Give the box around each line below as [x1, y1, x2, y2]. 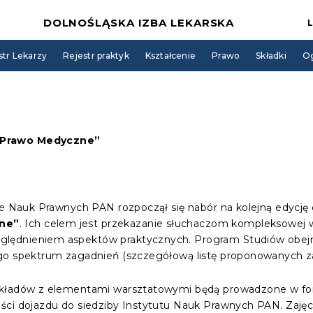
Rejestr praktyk [63, 50, 129, 61]
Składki [256, 50, 286, 61]
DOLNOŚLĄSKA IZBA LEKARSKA [43, 16, 235, 29]
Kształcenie [145, 50, 196, 61]
